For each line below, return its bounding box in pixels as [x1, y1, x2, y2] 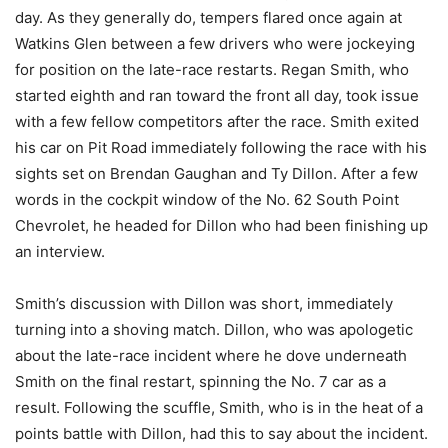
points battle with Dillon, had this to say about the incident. [15, 423, 428, 443]
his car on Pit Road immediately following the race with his [15, 137, 427, 157]
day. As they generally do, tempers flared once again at [15, 7, 402, 27]
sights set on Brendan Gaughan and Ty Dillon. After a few [15, 163, 418, 183]
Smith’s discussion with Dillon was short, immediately [15, 293, 393, 313]
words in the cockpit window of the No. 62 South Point [15, 189, 399, 209]
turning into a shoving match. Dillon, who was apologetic [15, 319, 413, 339]
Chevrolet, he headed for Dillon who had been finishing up [15, 215, 428, 235]
